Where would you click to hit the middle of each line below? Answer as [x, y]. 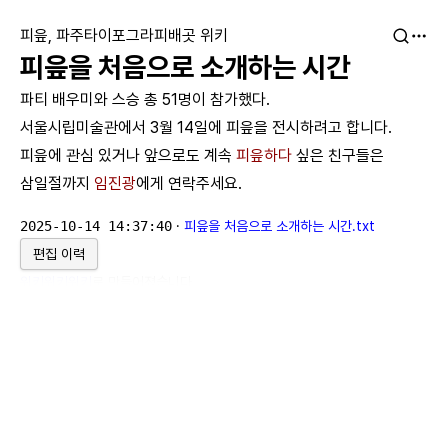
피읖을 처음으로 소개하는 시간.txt [279, 226]
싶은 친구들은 [338, 155]
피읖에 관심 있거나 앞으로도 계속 [128, 155]
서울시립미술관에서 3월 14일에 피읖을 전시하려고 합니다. [206, 127]
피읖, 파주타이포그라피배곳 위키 [124, 35]
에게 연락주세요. [189, 183]
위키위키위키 [56, 282]
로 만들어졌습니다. [144, 282]
